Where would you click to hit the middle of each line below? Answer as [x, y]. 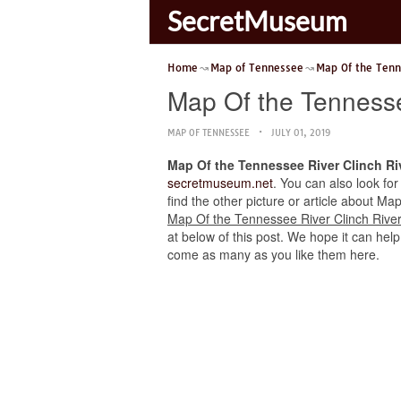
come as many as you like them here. [273, 254]
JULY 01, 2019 [301, 133]
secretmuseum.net [220, 183]
